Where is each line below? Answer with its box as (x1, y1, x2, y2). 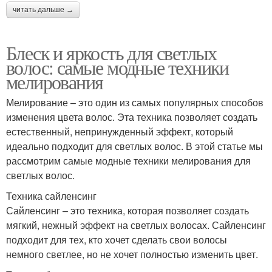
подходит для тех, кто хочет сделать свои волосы (6, 233, 227, 247)
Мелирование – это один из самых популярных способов (6, 95, 263, 110)
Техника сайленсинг (6, 189, 97, 203)
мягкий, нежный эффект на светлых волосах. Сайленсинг (6, 218, 266, 233)
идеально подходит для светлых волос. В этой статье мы (6, 139, 263, 154)
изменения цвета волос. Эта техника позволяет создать (6, 110, 257, 124)
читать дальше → (13, 5, 73, 15)
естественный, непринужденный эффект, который (6, 124, 233, 139)
